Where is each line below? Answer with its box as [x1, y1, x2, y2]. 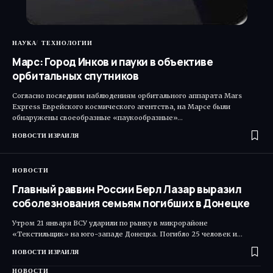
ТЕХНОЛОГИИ [41, 38, 93, 48]
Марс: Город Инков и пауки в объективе [12, 54, 213, 69]
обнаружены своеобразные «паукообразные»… [12, 113, 183, 122]
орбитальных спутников [12, 68, 139, 83]
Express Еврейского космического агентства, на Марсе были [12, 102, 230, 111]
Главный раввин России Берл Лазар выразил [12, 182, 242, 196]
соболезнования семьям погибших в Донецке [12, 196, 250, 210]
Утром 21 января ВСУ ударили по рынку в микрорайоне [12, 218, 208, 227]
